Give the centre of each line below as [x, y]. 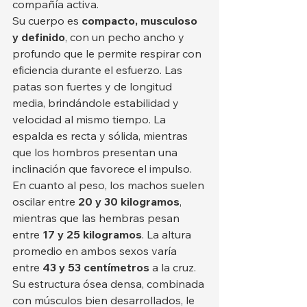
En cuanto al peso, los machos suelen [110, 185]
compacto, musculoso [141, 21]
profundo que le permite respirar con [108, 54]
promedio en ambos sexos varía [96, 251]
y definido [39, 37]
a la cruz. [174, 268]
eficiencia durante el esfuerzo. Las [99, 70]
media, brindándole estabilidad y [97, 103]
